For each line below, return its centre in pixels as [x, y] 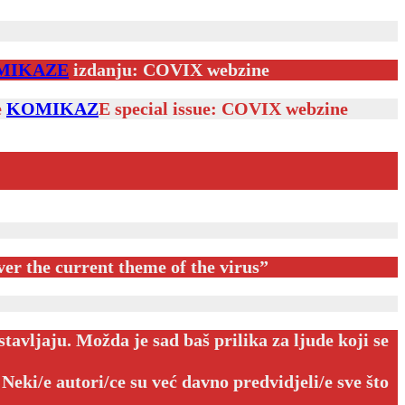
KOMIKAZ [52, 108]
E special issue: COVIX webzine [223, 108]
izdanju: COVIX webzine [169, 69]
